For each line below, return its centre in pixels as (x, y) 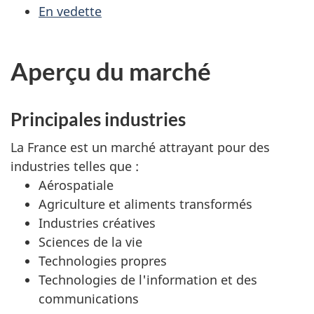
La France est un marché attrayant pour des (140, 148)
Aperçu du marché (111, 70)
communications (89, 299)
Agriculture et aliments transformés (147, 204)
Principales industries (98, 119)
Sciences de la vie (90, 242)
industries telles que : (76, 166)
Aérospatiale (76, 185)
